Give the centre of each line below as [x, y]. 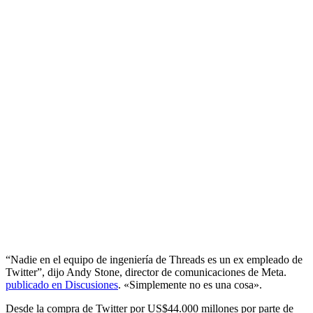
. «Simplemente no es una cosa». [190, 284]
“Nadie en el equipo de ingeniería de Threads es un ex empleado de [154, 259]
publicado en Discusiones [62, 284]
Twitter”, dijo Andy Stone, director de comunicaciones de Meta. [146, 272]
